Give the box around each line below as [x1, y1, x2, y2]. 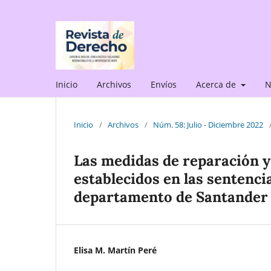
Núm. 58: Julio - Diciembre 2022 [153, 119, 263, 130]
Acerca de [196, 78, 238, 90]
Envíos [151, 78, 177, 90]
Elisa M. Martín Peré [74, 244, 157, 256]
